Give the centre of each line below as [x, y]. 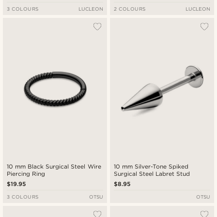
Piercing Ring [26, 174]
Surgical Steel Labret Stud [152, 174]
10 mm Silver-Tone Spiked [152, 167]
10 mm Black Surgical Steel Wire [54, 167]
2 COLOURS [130, 8]
